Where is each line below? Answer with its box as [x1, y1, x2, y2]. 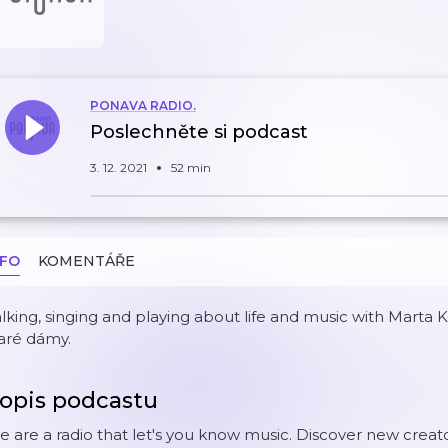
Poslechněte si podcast [90, 121, 308, 143]
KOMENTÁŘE [38, 252, 135, 270]
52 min [171, 160, 211, 175]
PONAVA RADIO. [90, 98, 196, 113]
